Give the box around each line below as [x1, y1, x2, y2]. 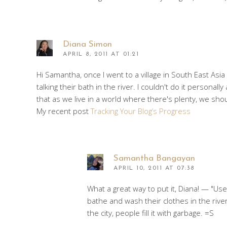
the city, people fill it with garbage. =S [87, 207, 214, 218]
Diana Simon [63, 40, 112, 49]
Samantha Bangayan [113, 154, 195, 163]
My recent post [36, 105, 91, 116]
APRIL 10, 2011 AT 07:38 [113, 165, 195, 171]
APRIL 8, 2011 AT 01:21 [63, 51, 139, 57]
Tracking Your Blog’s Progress [91, 105, 191, 116]
